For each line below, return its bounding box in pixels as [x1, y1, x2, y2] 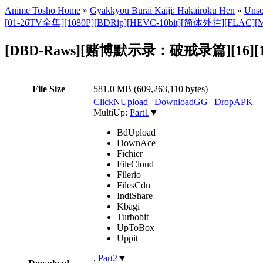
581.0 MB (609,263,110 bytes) [93, 83, 208, 94]
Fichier [117, 148, 143, 159]
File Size [32, 83, 65, 94]
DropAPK [214, 96, 253, 107]
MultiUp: [93, 107, 130, 117]
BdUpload [117, 127, 156, 137]
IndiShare [117, 190, 153, 201]
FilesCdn [117, 180, 150, 190]
